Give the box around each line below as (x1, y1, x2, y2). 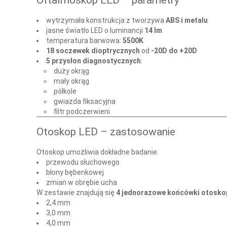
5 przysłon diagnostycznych (46, 56, 141, 65)
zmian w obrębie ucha (46, 178, 117, 186)
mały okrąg (54, 77, 89, 85)
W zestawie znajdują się (36, 188, 116, 197)
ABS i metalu (166, 16, 208, 24)
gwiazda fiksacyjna (54, 97, 116, 105)
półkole (54, 87, 77, 95)
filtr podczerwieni (54, 107, 110, 116)
